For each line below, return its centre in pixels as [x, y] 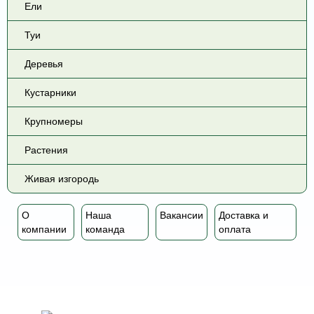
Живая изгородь [62, 179]
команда [105, 229]
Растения [46, 150]
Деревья [44, 64]
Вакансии [181, 215]
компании [44, 229]
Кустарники [50, 93]
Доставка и [243, 215]
